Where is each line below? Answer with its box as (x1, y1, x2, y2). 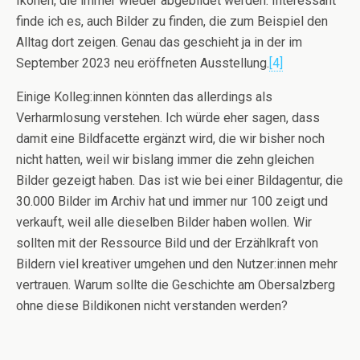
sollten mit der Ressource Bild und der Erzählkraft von (16, 235, 318, 251)
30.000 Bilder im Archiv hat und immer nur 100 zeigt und (16, 194, 328, 209)
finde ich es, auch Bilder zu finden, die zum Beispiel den (16, 14, 328, 29)
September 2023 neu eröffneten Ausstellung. (16, 55, 269, 71)
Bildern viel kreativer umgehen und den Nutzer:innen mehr (16, 256, 337, 272)
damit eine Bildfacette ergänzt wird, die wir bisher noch (16, 131, 325, 146)
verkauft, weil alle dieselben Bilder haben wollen (16, 215, 287, 230)
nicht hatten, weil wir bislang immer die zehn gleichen (16, 152, 314, 167)
